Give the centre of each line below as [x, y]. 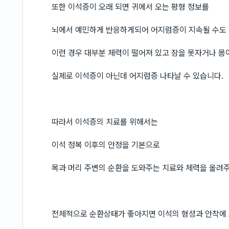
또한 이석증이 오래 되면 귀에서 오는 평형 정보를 [130, 7]
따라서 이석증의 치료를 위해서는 [105, 122]
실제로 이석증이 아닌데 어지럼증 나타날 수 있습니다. [138, 76]
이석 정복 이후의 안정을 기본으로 [106, 145]
